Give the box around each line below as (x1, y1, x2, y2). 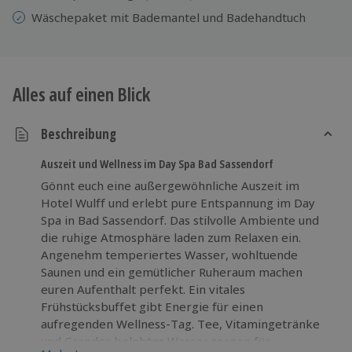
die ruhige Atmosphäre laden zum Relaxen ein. (41, 229, 301, 245)
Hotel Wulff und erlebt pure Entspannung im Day (41, 194, 315, 211)
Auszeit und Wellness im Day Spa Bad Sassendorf (41, 155, 273, 171)
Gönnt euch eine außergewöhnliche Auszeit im (41, 177, 299, 193)
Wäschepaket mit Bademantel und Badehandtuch (31, 9, 306, 25)
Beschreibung (41, 125, 116, 144)
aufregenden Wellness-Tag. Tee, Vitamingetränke (41, 315, 320, 332)
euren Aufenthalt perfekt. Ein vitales (41, 280, 245, 297)
